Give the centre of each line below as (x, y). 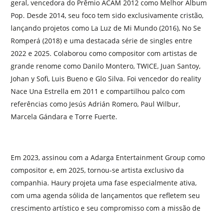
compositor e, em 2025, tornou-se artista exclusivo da (97, 170)
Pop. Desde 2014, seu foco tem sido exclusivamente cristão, (107, 16)
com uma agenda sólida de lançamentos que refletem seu (105, 196)
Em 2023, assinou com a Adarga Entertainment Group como (108, 158)
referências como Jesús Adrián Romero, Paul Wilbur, (95, 104)
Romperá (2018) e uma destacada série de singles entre (101, 41)
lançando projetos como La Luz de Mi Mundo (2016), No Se (106, 28)
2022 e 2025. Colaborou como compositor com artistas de (104, 54)
